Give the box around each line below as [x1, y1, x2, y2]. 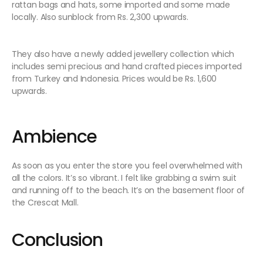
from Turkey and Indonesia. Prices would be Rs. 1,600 [12, 73, 217, 85]
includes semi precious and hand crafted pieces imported [12, 60, 242, 73]
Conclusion [12, 228, 103, 253]
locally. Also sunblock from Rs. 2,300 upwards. [12, 11, 188, 23]
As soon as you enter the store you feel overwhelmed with [12, 160, 242, 172]
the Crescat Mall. [12, 197, 79, 209]
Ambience [12, 124, 97, 150]
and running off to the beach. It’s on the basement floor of [12, 184, 245, 197]
